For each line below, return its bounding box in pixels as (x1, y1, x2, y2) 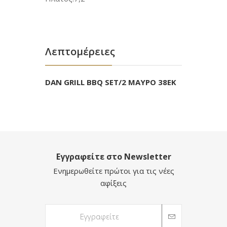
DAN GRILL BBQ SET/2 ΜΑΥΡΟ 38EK (45, 77, 176, 87)
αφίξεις (100, 178, 127, 188)
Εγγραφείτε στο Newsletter (56, 151, 171, 162)
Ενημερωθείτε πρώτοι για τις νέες (53, 166, 174, 176)
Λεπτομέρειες (45, 45, 115, 58)
